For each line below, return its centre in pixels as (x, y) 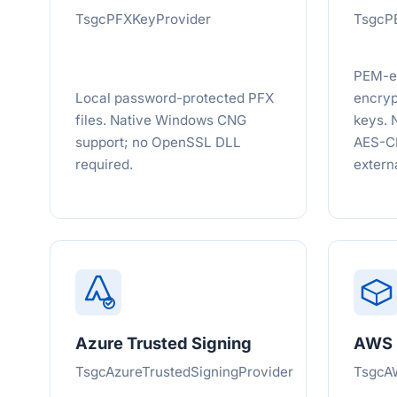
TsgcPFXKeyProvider (143, 19)
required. (104, 164)
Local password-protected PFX (175, 98)
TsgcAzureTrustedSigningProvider (184, 372)
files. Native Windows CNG (161, 120)
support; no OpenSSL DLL (158, 142)
